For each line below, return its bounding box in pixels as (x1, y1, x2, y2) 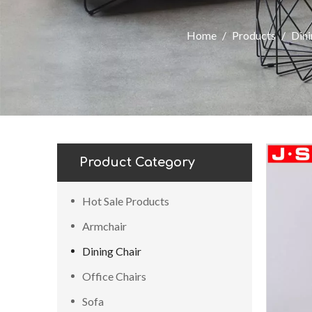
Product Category (79, 155, 195, 169)
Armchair (82, 219, 127, 233)
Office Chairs (82, 270, 146, 283)
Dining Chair (82, 244, 141, 258)
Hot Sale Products (82, 194, 169, 208)
